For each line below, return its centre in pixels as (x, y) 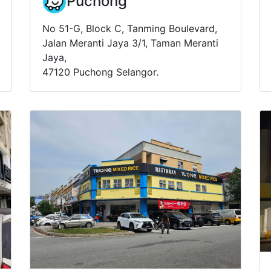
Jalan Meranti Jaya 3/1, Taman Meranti (130, 43)
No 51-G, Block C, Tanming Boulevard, (130, 28)
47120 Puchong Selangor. (100, 72)
